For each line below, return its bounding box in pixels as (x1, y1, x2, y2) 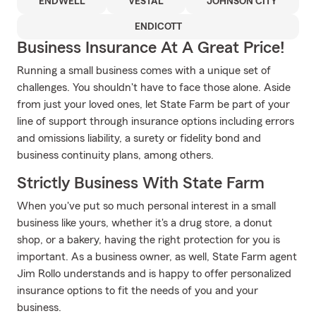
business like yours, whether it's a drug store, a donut (17, 217, 272, 229)
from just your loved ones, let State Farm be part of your (17, 99, 290, 110)
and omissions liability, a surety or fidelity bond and (17, 133, 261, 144)
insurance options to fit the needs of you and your (17, 285, 258, 296)
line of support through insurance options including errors (17, 116, 294, 127)
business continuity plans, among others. (17, 150, 214, 161)
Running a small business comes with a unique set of (17, 65, 271, 76)
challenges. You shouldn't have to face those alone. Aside (17, 82, 291, 93)
